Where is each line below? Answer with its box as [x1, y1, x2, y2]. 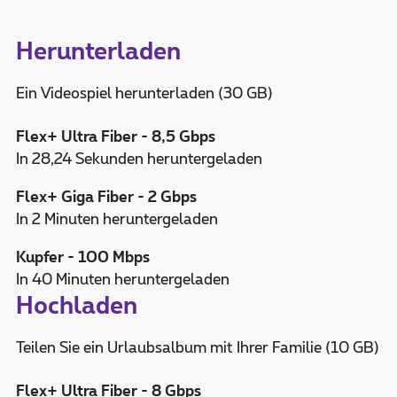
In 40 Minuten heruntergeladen [15, 272, 230, 287]
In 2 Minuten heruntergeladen [15, 212, 218, 227]
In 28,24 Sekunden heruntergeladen [15, 152, 262, 167]
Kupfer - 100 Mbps [15, 250, 150, 265]
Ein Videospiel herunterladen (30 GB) [15, 87, 273, 102]
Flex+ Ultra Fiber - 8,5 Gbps [15, 129, 215, 144]
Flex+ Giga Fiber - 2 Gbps [15, 190, 197, 205]
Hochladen [15, 294, 137, 318]
